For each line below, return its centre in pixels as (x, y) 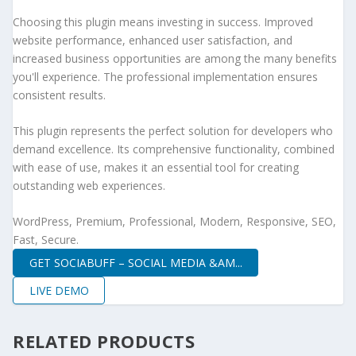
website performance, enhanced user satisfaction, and (153, 40)
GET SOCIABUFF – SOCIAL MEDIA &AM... (135, 262)
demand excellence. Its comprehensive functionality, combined (174, 149)
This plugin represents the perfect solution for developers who (173, 131)
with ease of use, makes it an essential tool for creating (156, 168)
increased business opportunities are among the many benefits (175, 58)
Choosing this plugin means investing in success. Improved (163, 21)
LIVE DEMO (59, 290)
